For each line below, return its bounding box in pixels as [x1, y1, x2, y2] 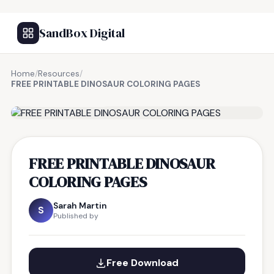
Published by [53, 211, 98, 221]
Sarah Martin [53, 200, 107, 211]
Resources [38, 68, 80, 79]
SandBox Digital [39, 24, 125, 42]
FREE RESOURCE [40, 93, 103, 103]
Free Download [106, 256, 179, 269]
